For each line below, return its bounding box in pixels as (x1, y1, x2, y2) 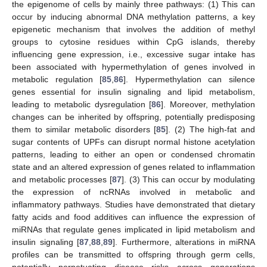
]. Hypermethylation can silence (123, 74, 256, 84)
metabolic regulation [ (12, 74, 103, 84)
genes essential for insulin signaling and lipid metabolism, (12, 86, 255, 97)
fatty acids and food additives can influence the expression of (12, 212, 255, 222)
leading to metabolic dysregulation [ (12, 99, 151, 109)
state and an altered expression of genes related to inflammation (12, 162, 255, 172)
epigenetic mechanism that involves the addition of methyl (12, 24, 255, 34)
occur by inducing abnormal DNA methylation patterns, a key (12, 11, 255, 21)
